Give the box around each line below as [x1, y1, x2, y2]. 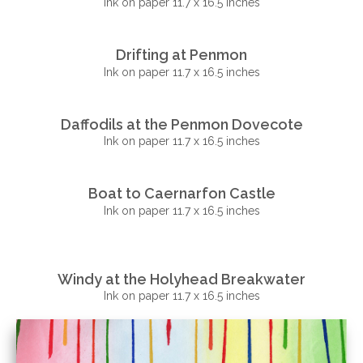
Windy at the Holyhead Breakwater [58, 270, 305, 288]
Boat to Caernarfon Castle [88, 184, 275, 202]
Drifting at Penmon [116, 45, 247, 63]
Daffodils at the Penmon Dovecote [60, 115, 303, 133]
